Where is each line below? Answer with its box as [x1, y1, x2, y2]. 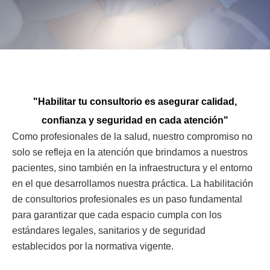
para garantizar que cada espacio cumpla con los [12, 210, 222, 220]
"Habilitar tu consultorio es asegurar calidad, [33, 96, 237, 107]
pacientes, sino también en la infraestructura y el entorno [12, 163, 253, 173]
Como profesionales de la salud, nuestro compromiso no [12, 131, 253, 142]
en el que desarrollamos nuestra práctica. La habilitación [12, 178, 253, 189]
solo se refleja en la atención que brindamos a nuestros [12, 147, 248, 157]
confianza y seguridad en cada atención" [42, 115, 228, 125]
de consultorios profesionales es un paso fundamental [12, 194, 242, 204]
